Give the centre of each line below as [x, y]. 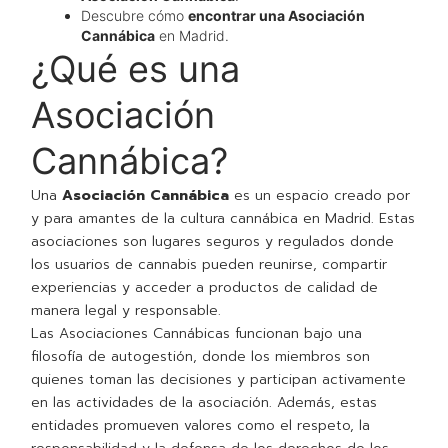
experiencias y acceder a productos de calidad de [205, 288]
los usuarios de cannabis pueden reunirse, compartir [209, 265]
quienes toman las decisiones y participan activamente [219, 380]
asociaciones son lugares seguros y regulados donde [213, 242]
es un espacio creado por [320, 196]
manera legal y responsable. [126, 311]
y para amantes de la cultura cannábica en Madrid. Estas [223, 219]
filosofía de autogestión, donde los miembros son [201, 357]
